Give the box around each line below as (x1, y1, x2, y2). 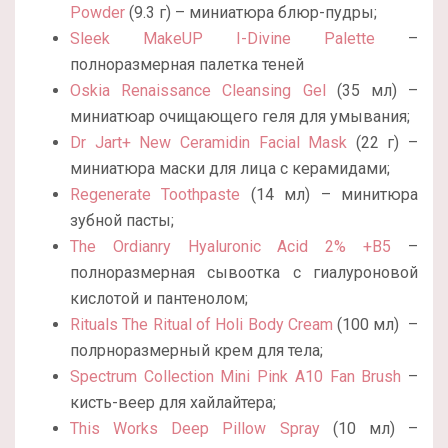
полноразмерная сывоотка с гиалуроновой (70, 262, 418, 282)
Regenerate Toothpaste (70, 184, 241, 204)
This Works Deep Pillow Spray (70, 418, 320, 438)
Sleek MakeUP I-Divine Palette (70, 28, 375, 48)
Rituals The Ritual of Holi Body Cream (70, 314, 333, 334)
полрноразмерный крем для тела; (70, 340, 323, 360)
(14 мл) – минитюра (240, 184, 419, 204)
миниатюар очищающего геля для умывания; (70, 106, 410, 126)
